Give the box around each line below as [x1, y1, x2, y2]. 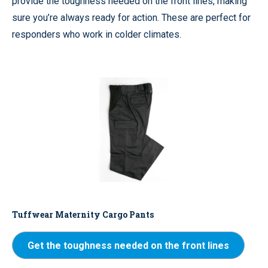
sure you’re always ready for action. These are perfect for [12, 11, 251, 23]
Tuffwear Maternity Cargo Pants [12, 208, 154, 220]
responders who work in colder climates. [12, 28, 181, 40]
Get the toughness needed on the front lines [28, 239, 229, 251]
